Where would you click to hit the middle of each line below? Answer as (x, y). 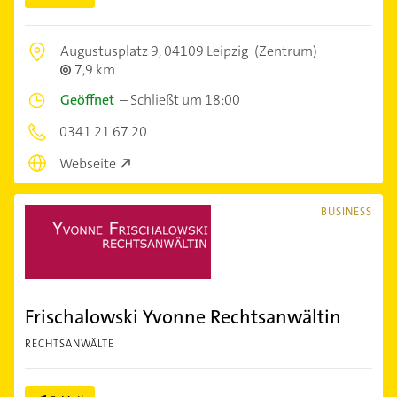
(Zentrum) (284, 51)
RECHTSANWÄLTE (70, 344)
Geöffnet (87, 99)
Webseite (88, 164)
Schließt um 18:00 (185, 99)
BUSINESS (346, 212)
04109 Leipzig (206, 51)
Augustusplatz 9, (112, 51)
